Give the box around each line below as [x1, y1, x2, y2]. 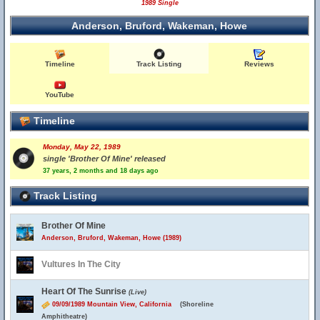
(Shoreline [180, 301, 214, 308]
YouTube [45, 91, 75, 99]
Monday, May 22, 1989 [43, 143, 121, 151]
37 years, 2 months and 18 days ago [43, 167, 159, 174]
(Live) [129, 289, 146, 296]
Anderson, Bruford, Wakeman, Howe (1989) [41, 234, 181, 241]
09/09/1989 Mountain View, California [50, 301, 180, 308]
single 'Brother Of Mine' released [43, 154, 166, 163]
